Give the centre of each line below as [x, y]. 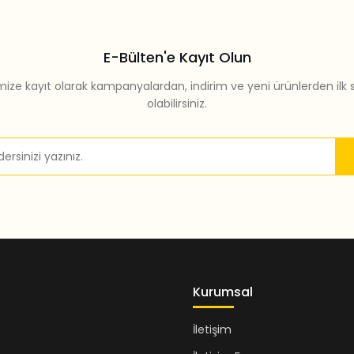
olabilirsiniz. [177, 104]
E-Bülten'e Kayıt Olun [177, 58]
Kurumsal [223, 292]
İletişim [212, 330]
